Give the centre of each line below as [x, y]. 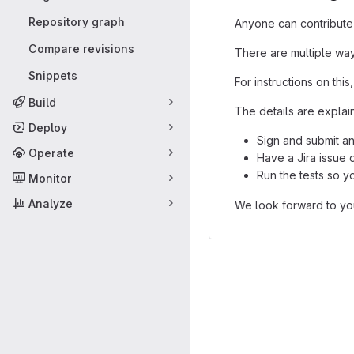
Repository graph [77, 21]
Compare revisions [81, 48]
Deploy [48, 127]
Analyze [51, 203]
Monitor [50, 178]
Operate [51, 153]
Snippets [53, 75]
